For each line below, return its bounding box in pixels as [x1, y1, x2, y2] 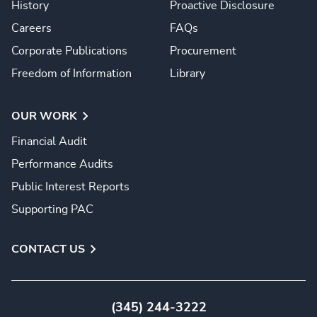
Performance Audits [11, 158, 113, 170]
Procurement [170, 45, 236, 57]
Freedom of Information [11, 68, 132, 79]
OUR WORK [11, 110, 77, 122]
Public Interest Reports [11, 181, 129, 192]
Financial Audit [11, 136, 87, 147]
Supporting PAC [11, 204, 93, 215]
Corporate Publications [11, 45, 127, 57]
